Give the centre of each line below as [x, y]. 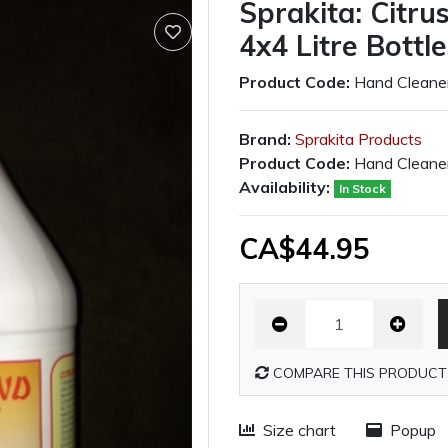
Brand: [265, 139]
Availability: [284, 187]
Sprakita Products [358, 139]
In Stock [362, 188]
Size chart [299, 429]
